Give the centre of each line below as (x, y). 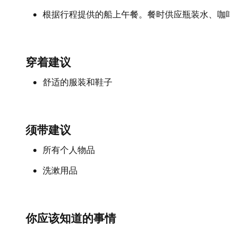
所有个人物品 (69, 150)
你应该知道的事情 (71, 218)
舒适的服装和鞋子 (78, 82)
